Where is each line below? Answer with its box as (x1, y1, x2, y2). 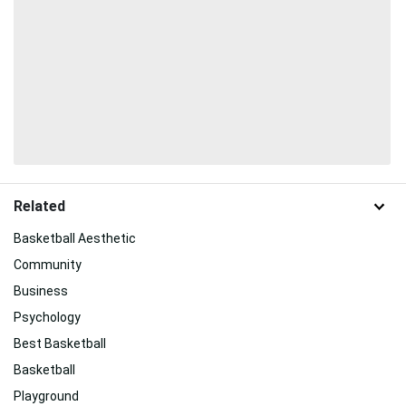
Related (14, 198, 65, 216)
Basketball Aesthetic (14, 231, 136, 246)
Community (14, 257, 82, 273)
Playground (14, 389, 79, 404)
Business (14, 284, 68, 299)
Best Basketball (14, 336, 106, 352)
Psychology (14, 310, 81, 325)
